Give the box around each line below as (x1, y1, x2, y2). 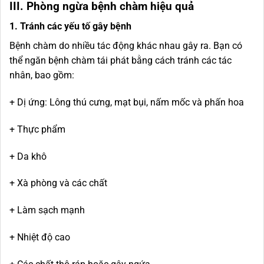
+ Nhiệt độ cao (9, 232, 70, 243)
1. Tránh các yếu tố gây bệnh (9, 21, 131, 32)
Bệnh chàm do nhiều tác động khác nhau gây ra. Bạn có (9, 40, 242, 52)
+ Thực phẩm (9, 123, 65, 135)
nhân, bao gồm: (9, 70, 79, 81)
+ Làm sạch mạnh (9, 204, 85, 216)
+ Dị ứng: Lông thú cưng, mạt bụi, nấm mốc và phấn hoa (9, 97, 244, 108)
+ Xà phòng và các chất (9, 177, 107, 189)
